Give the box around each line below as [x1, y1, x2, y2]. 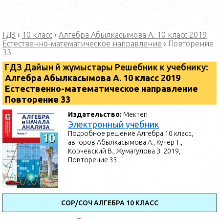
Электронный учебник [68, 119, 159, 129]
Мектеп [123, 110, 148, 118]
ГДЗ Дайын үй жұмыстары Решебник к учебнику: [5, 62, 208, 72]
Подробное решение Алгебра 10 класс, [68, 130, 194, 137]
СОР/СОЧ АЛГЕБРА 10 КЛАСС [61, 199, 158, 207]
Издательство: [68, 110, 124, 118]
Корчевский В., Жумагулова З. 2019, [68, 147, 181, 155]
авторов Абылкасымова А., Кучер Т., [68, 138, 183, 146]
